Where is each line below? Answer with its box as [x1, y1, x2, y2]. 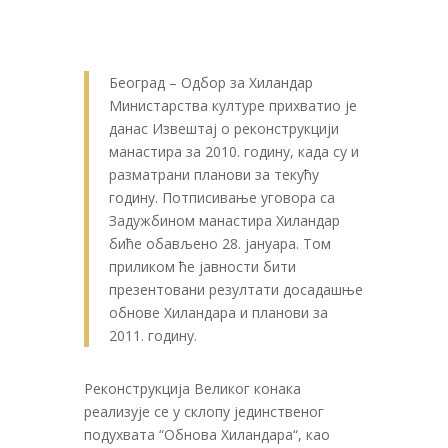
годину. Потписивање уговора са [109, 188, 335, 208]
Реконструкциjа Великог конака [84, 379, 301, 399]
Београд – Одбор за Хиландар [109, 73, 313, 93]
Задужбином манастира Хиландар [109, 211, 340, 231]
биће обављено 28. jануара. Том [109, 234, 331, 254]
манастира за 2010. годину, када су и [109, 142, 359, 162]
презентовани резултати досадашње [109, 280, 363, 300]
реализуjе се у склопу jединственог [84, 402, 324, 422]
